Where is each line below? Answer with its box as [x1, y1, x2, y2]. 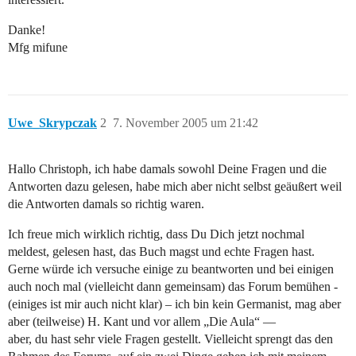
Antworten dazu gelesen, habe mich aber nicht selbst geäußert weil [8, 180, 342, 194]
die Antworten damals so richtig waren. [8, 197, 204, 211]
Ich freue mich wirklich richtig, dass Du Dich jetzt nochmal [8, 227, 304, 242]
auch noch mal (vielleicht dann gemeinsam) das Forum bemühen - [8, 280, 338, 294]
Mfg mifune [8, 41, 68, 55]
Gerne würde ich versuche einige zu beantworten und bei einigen [8, 262, 334, 277]
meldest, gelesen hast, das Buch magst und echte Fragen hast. [8, 245, 315, 259]
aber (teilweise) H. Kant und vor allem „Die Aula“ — [8, 315, 276, 329]
